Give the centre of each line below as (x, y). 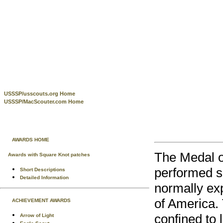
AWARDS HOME (31, 140)
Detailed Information (44, 177)
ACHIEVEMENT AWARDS (41, 200)
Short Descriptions (43, 169)
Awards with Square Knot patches (49, 155)
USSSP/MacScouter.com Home (44, 102)
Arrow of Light (37, 215)
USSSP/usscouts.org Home (40, 94)
